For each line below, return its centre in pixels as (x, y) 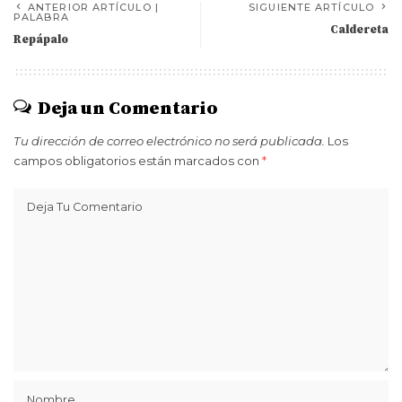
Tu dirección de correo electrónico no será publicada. (169, 141)
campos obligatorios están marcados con (138, 161)
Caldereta (359, 30)
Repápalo (41, 39)
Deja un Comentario (128, 109)
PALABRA (41, 17)
